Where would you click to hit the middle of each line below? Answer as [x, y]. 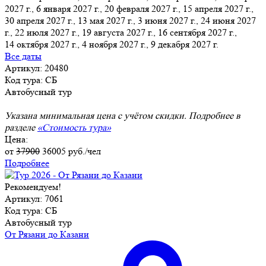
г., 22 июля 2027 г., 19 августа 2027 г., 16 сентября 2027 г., [121, 32]
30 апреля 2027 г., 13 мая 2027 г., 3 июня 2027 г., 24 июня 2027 [130, 20]
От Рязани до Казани [47, 234]
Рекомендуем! [33, 186]
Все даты [23, 56]
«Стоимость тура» [74, 127]
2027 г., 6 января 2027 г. [52, 8]
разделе [21, 127]
